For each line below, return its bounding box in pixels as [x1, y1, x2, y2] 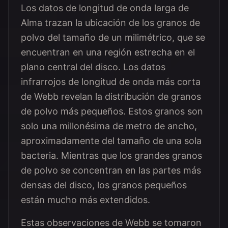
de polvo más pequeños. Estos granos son [21, 106, 203, 117]
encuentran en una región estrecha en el [21, 47, 195, 58]
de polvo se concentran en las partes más [21, 165, 201, 176]
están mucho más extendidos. [21, 194, 150, 205]
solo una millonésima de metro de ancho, [21, 121, 197, 131]
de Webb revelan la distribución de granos [21, 91, 201, 102]
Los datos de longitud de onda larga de [21, 3, 189, 13]
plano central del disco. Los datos [21, 62, 165, 72]
